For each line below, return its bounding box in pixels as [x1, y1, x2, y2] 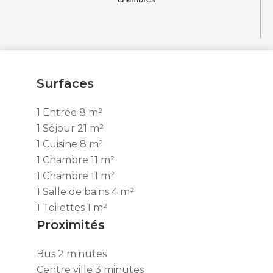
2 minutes [58, 248, 107, 260]
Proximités [37, 218, 105, 232]
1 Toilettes [37, 202, 87, 213]
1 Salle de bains [37, 186, 112, 197]
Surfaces [37, 76, 94, 91]
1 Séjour [37, 122, 77, 134]
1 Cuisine [37, 138, 80, 150]
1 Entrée [37, 107, 79, 118]
